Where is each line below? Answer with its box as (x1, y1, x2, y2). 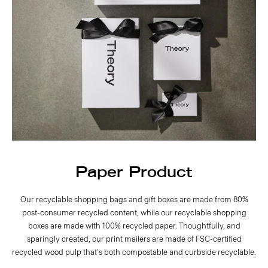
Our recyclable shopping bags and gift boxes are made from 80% (20, 195, 248, 205)
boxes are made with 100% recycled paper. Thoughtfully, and (28, 221, 240, 231)
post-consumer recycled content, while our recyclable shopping (22, 208, 246, 218)
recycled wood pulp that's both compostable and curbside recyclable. (12, 248, 256, 257)
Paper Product (75, 165, 193, 181)
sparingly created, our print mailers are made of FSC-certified (26, 234, 242, 244)
